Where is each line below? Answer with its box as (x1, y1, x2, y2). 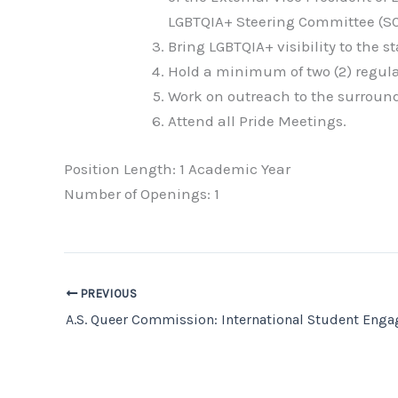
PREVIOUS (77, 286, 138, 300)
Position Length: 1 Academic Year (64, 159, 291, 178)
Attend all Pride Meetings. (167, 112, 350, 131)
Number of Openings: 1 (64, 184, 219, 203)
